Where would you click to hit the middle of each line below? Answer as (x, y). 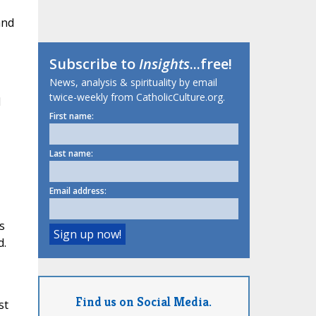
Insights (164, 64)
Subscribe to (94, 64)
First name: (71, 116)
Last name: (71, 154)
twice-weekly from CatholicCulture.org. (137, 97)
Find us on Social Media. (144, 301)
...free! (211, 64)
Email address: (78, 191)
